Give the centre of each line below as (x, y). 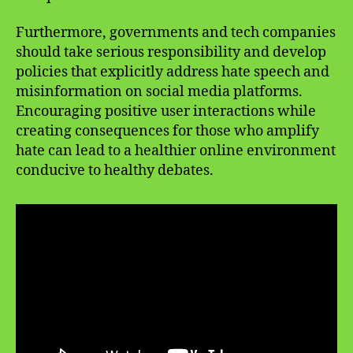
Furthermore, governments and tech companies (176, 33)
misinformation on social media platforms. (159, 92)
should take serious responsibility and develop (171, 53)
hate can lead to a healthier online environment (176, 151)
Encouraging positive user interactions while (166, 112)
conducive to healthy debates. (115, 171)
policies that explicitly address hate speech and (173, 72)
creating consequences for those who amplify (167, 132)
